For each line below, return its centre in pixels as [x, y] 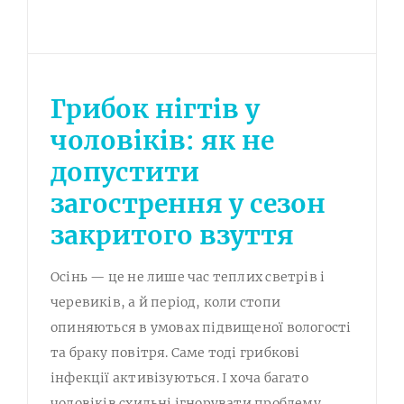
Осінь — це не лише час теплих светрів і [188, 277]
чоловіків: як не [162, 141]
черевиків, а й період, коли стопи [165, 303]
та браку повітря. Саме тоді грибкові [175, 353]
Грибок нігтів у [155, 110]
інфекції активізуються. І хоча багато [179, 378]
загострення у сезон [188, 204]
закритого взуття [172, 236]
